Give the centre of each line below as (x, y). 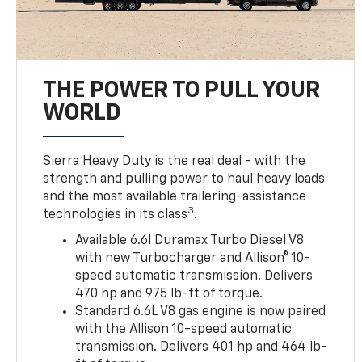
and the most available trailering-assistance (175, 197)
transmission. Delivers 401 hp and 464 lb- (202, 347)
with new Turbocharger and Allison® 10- (193, 258)
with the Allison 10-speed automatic (184, 329)
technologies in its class (116, 215)
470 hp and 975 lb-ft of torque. (169, 294)
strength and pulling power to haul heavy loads (184, 179)
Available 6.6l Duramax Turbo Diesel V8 (190, 240)
